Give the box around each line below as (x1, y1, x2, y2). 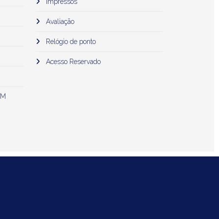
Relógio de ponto (44, 38, 96, 45)
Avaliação (44, 18, 74, 25)
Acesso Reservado (44, 58, 101, 66)
